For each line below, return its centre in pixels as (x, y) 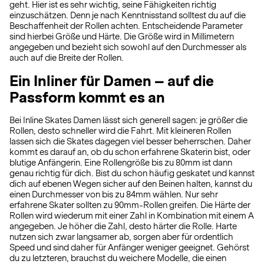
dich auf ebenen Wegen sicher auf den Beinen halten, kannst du (131, 184)
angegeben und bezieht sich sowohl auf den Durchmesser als (128, 47)
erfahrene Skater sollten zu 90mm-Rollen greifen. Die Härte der (130, 205)
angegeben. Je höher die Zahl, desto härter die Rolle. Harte (123, 226)
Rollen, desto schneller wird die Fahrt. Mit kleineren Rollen (120, 131)
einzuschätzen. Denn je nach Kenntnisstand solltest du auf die (128, 15)
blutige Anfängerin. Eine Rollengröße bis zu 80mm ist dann (121, 163)
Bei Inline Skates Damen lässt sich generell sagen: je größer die (128, 120)
